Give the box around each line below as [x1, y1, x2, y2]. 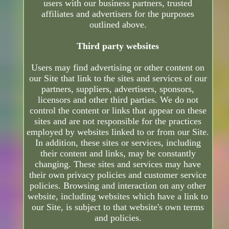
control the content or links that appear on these [29, 105, 207, 116]
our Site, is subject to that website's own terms [32, 202, 204, 213]
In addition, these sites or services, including [35, 138, 201, 148]
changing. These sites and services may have [35, 159, 201, 170]
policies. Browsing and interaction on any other [30, 180, 207, 191]
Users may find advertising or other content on [31, 62, 205, 73]
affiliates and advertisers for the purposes [41, 9, 195, 19]
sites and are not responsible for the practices [34, 116, 202, 127]
